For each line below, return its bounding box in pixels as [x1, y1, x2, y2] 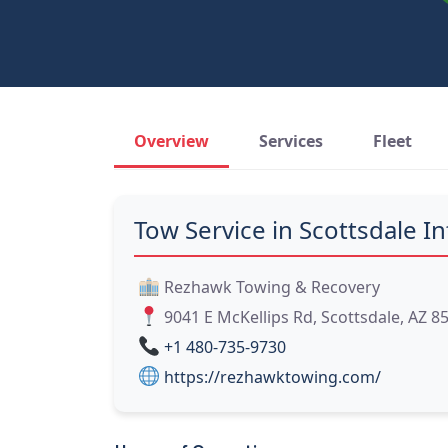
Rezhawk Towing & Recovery [164, 276, 380, 298]
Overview [134, 130, 209, 152]
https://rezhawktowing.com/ [164, 366, 381, 388]
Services [259, 130, 323, 152]
